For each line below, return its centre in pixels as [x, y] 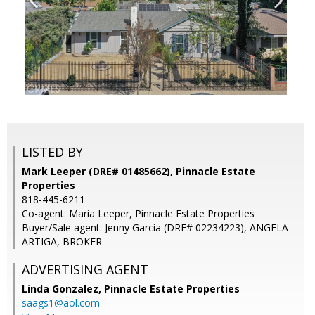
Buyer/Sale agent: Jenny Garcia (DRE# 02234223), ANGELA [155, 228]
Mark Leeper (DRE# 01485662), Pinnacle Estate [139, 172]
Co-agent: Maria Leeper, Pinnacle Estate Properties [138, 214]
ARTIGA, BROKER [62, 242]
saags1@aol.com [61, 303]
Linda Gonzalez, [63, 289]
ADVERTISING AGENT [85, 270]
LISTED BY [52, 152]
